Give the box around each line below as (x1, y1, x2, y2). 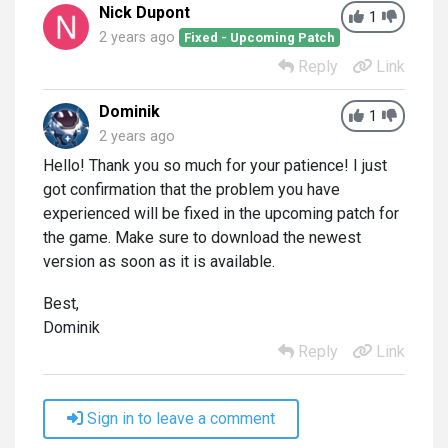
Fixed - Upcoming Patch (184, 29, 336, 45)
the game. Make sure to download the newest (43, 227, 361, 247)
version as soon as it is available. (43, 251, 275, 271)
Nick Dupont (99, 2, 190, 22)
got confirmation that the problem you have (43, 179, 340, 199)
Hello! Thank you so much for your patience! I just (43, 155, 387, 175)
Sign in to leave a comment (87, 408, 275, 428)
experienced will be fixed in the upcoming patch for (43, 203, 399, 223)
